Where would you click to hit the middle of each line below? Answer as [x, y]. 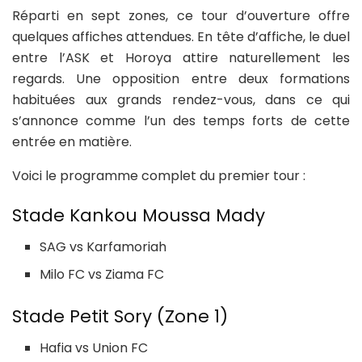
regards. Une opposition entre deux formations [181, 78]
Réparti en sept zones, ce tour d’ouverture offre [181, 15]
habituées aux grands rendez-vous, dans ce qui [181, 99]
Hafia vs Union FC [94, 347]
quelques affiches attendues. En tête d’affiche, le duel [181, 36]
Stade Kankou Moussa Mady [139, 216]
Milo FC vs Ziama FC [102, 275]
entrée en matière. [72, 141]
